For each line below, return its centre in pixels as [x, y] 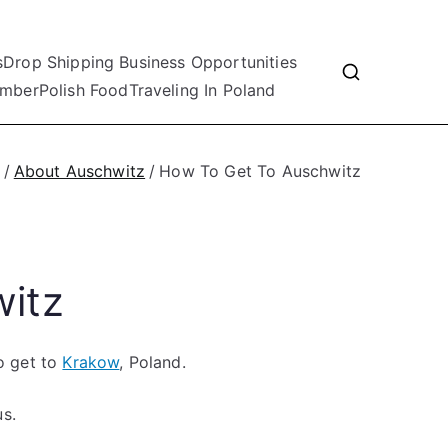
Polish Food [83, 90]
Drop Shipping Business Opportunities [150, 62]
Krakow [91, 362]
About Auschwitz [79, 170]
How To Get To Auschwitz [260, 170]
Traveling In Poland [202, 90]
